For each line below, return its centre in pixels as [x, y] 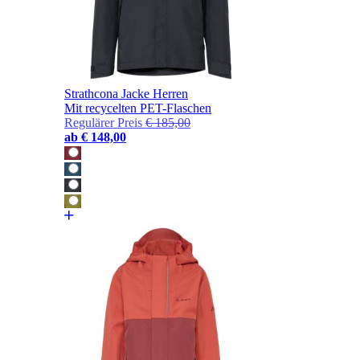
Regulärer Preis [103, 123]
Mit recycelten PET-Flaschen [138, 108]
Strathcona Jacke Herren [126, 94]
